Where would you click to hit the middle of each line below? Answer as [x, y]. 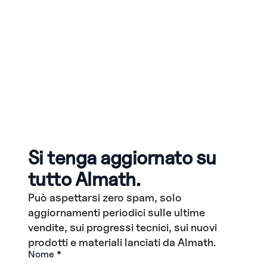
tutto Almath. [84, 179]
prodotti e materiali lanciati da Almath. [122, 242]
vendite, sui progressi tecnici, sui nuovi [122, 227]
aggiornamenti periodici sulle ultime [116, 212]
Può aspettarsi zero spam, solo [105, 198]
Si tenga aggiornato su [122, 158]
